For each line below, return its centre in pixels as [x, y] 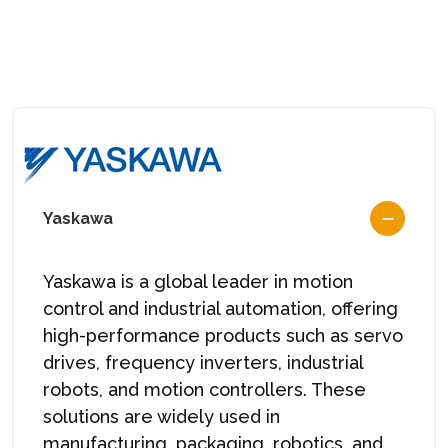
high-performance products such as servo [223, 335]
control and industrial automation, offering [220, 308]
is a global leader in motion [234, 281]
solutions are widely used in [161, 416]
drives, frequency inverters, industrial [203, 362]
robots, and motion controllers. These [204, 389]
